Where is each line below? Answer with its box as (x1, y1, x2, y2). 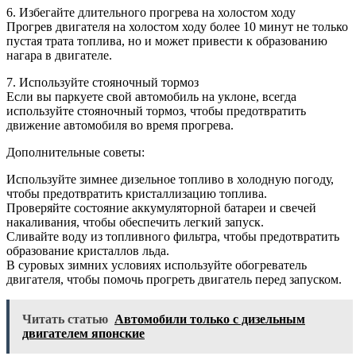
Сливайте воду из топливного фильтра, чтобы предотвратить (6, 230, 339, 244)
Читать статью (22, 312, 108, 327)
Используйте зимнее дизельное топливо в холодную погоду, (6, 172, 334, 187)
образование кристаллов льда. (6, 244, 169, 258)
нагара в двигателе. (6, 48, 112, 63)
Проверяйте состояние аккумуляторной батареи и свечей (6, 201, 316, 215)
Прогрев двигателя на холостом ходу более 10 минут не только (6, 20, 348, 34)
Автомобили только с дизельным (114, 312, 305, 327)
